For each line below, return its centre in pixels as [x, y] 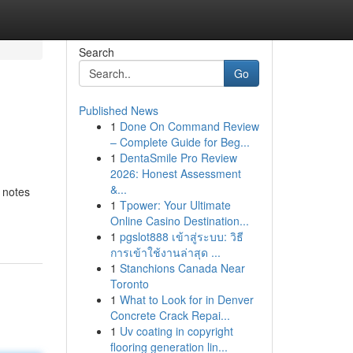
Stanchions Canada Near [182, 268]
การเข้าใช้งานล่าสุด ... [165, 252]
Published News [118, 110]
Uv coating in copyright [176, 331]
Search [96, 52]
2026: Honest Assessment [175, 173]
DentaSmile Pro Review [178, 158]
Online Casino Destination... [179, 221]
